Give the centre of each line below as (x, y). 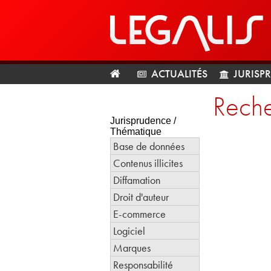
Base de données (149, 146)
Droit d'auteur (141, 197)
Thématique (136, 132)
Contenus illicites (148, 163)
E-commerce (139, 214)
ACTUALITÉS (179, 73)
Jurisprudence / (143, 121)
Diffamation (137, 180)
